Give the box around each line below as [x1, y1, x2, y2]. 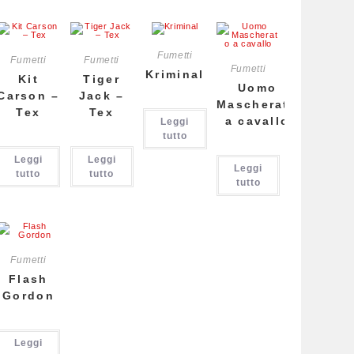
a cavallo [224, 115, 290, 127]
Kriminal [145, 68, 205, 81]
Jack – [78, 89, 125, 102]
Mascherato [217, 98, 299, 111]
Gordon [2, 288, 55, 302]
